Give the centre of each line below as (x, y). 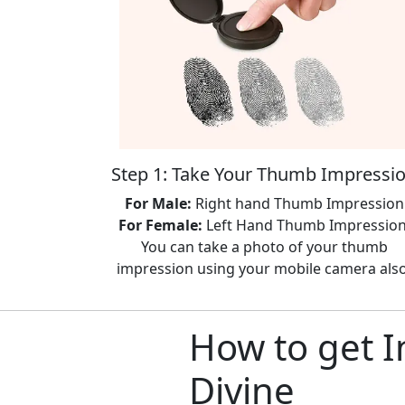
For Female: (160, 226)
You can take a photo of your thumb (264, 247)
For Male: (158, 204)
